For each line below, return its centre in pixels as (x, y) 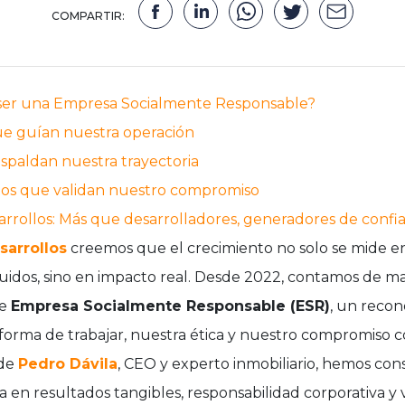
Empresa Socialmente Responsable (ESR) (170, 306)
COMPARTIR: (88, 16)
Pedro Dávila (68, 363)
